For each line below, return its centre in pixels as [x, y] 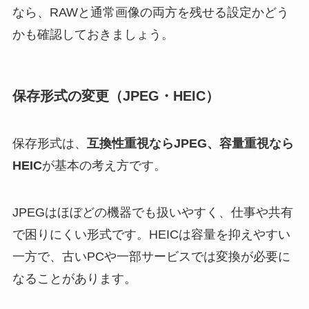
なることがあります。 [74, 278]
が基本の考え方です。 [104, 165]
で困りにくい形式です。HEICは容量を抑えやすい [151, 234]
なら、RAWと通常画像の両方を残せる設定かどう [150, 13]
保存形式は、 [49, 143]
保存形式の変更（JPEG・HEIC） [116, 96]
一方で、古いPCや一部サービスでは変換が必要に [151, 256]
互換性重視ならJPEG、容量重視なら [190, 143]
